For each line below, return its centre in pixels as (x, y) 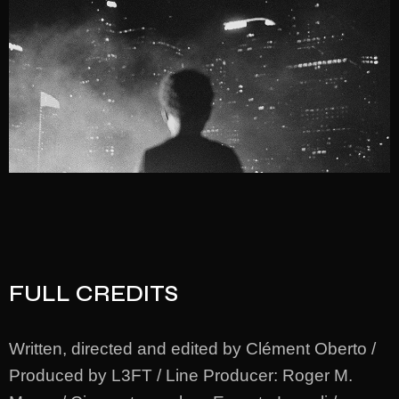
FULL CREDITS (94, 293)
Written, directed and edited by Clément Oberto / (192, 348)
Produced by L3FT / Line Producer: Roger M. (181, 375)
